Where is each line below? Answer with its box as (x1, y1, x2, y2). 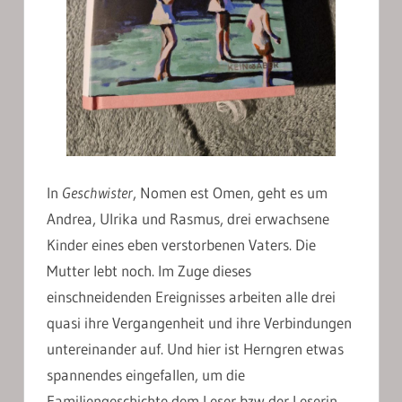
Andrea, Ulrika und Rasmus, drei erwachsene (47, 208, 329, 228)
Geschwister (62, 182, 133, 202)
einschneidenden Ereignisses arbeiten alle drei (47, 286, 336, 306)
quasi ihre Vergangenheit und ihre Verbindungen (47, 312, 352, 332)
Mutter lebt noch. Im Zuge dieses (47, 260, 251, 280)
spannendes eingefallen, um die (47, 364, 245, 384)
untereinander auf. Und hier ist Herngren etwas (47, 338, 344, 358)
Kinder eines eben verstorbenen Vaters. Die (47, 234, 316, 254)
